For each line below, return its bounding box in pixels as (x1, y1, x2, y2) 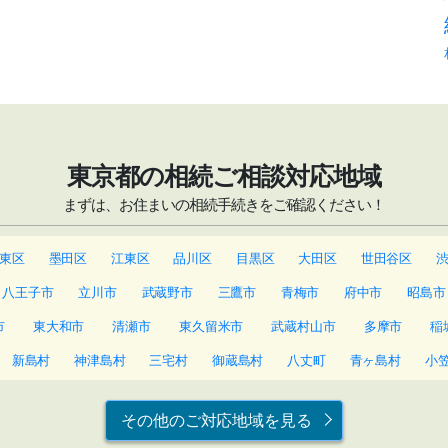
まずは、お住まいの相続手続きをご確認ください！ (63, 195, 385, 214)
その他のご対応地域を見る (121, 410, 312, 430)
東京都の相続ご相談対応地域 (67, 161, 381, 191)
